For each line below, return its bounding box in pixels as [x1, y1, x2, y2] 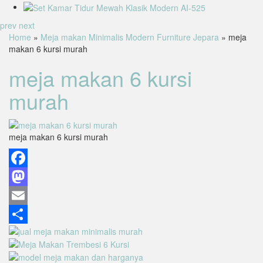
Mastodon [9, 190, 46, 202]
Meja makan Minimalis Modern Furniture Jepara [41, 31, 219, 43]
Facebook [9, 171, 46, 183]
